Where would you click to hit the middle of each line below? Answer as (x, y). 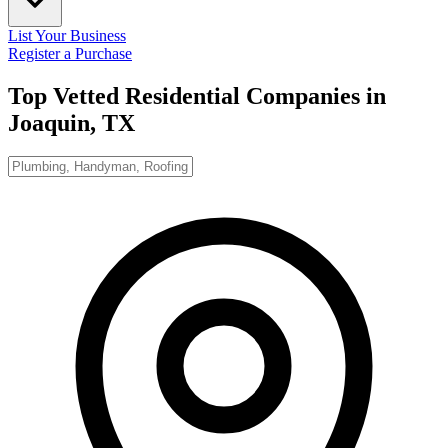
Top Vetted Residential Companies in (197, 95)
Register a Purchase (70, 53)
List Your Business (67, 35)
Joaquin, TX (71, 122)
